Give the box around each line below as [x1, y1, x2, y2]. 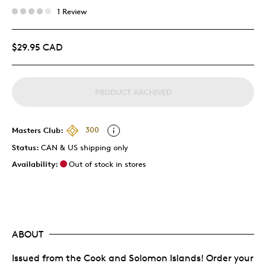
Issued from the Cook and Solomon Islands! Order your [12, 252, 254, 264]
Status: [12, 142, 41, 152]
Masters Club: [12, 125, 64, 135]
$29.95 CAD [12, 41, 62, 53]
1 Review [57, 6, 87, 16]
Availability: [12, 159, 58, 169]
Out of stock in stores [69, 159, 146, 169]
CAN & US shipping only [41, 142, 128, 152]
